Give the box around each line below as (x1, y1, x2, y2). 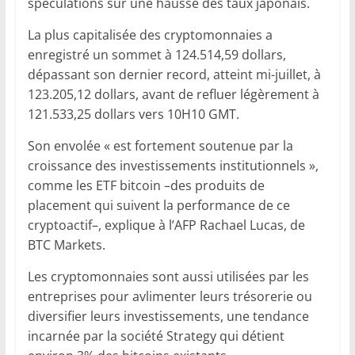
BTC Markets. (27, 235, 105, 254)
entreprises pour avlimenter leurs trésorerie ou (27, 287, 312, 305)
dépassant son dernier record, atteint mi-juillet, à (27, 65, 321, 83)
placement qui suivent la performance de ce (27, 196, 290, 214)
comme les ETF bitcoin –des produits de (27, 176, 265, 194)
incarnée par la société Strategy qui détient (27, 326, 284, 345)
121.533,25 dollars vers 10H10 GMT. (27, 105, 239, 123)
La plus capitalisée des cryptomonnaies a (27, 25, 273, 44)
